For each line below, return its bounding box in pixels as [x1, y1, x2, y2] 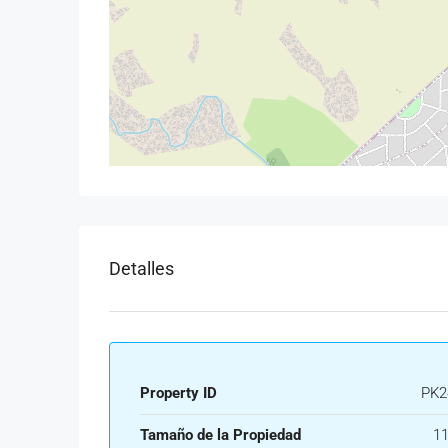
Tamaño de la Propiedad [140, 425, 301, 444]
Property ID [140, 383, 217, 402]
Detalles [109, 257, 174, 279]
